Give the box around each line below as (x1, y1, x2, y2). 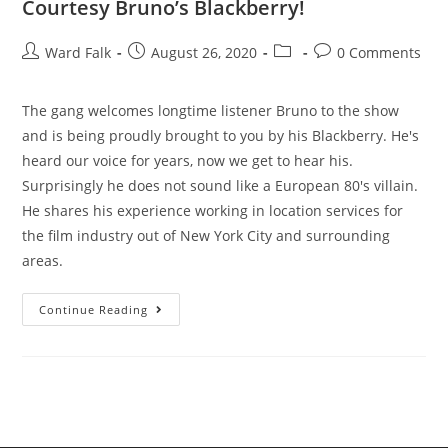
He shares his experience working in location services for (22, 201, 404, 221)
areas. (22, 251, 64, 271)
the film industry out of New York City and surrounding (22, 226, 391, 246)
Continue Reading (39, 302, 149, 318)
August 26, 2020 (151, 43, 258, 63)
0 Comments (337, 43, 422, 63)
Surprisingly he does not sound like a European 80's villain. (22, 176, 419, 196)
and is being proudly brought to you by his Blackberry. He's (22, 126, 420, 146)
